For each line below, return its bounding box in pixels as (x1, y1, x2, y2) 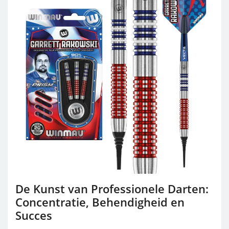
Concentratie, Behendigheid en (15, 194, 185, 210)
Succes (15, 208, 52, 223)
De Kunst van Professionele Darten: (15, 181, 209, 196)
